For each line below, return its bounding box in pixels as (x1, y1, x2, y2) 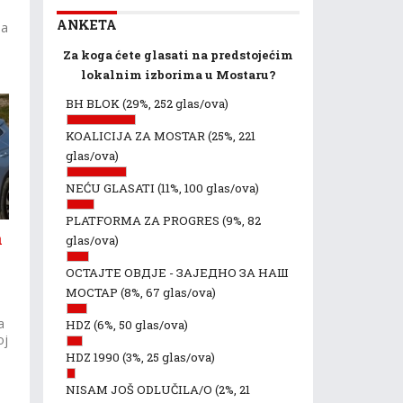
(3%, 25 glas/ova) (122, 349, 215, 365)
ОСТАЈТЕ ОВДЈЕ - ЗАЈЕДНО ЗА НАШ (66, 264, 288, 281)
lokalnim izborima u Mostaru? (80, 67, 276, 83)
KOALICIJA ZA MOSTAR (66, 128, 208, 144)
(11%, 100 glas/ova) (157, 180, 259, 196)
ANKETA (57, 16, 117, 33)
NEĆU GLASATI (66, 180, 157, 196)
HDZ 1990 (66, 349, 122, 365)
